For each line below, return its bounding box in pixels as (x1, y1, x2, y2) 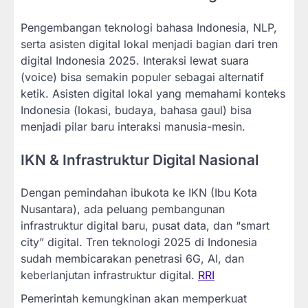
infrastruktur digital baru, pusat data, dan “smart (21, 219, 269, 233)
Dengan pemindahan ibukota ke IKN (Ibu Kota (21, 186, 257, 200)
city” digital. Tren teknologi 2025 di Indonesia (21, 235, 257, 250)
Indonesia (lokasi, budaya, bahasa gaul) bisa (21, 102, 252, 117)
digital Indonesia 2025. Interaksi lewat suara (21, 53, 249, 67)
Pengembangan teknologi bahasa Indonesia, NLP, (21, 20, 277, 34)
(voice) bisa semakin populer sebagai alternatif (21, 69, 264, 84)
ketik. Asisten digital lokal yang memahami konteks (21, 86, 285, 100)
